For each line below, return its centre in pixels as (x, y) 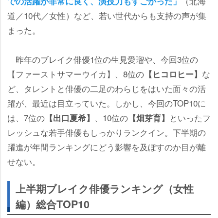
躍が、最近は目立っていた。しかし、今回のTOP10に (107, 103)
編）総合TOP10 (53, 204)
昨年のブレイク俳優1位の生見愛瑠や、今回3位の (103, 59)
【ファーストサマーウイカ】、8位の (76, 74)
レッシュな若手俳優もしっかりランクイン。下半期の (107, 132)
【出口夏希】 (70, 118)
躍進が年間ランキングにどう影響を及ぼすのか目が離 (107, 147)
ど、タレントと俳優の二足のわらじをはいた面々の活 (107, 89)
